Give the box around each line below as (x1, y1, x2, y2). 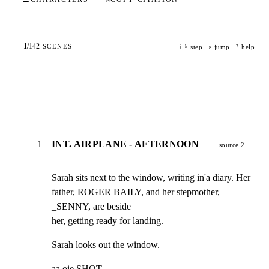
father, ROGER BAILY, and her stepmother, (52, 186, 220, 197)
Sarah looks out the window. (52, 239, 160, 250)
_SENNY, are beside (52, 201, 131, 211)
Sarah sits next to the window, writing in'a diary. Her (52, 172, 250, 183)
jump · (214, 43, 235, 50)
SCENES (42, 43, 73, 50)
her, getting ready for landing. (52, 215, 163, 226)
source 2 (219, 141, 245, 148)
